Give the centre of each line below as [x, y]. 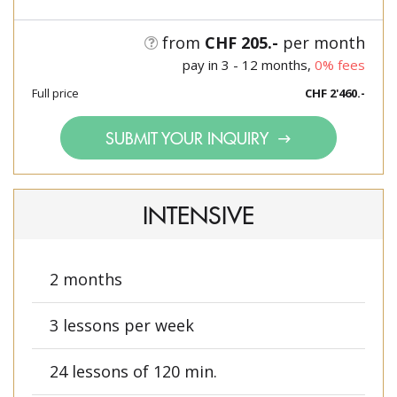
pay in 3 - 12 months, [249, 65]
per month [322, 43]
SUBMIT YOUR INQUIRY [189, 138]
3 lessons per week [122, 326]
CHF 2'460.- [335, 93]
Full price [55, 93]
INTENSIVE [198, 215]
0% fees [340, 65]
